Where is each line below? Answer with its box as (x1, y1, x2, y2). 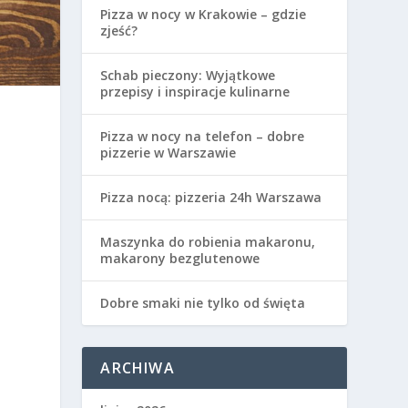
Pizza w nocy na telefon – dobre (100, 127, 305, 145)
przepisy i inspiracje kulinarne (100, 82, 291, 100)
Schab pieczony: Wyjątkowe (100, 66, 276, 84)
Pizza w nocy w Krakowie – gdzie (100, 5, 307, 23)
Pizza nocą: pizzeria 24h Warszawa (100, 188, 322, 206)
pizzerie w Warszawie (100, 143, 237, 161)
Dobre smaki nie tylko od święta (100, 293, 306, 311)
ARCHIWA (100, 357, 175, 378)
